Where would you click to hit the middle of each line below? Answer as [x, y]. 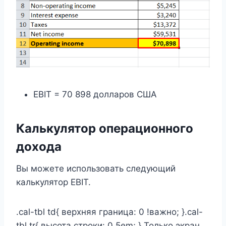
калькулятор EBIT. [53, 182]
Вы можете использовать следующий [96, 169]
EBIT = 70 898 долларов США [95, 95]
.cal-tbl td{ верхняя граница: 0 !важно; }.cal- [109, 212]
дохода [39, 147]
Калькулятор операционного [105, 129]
